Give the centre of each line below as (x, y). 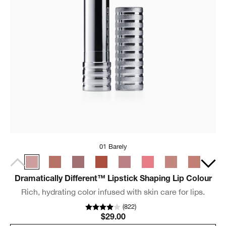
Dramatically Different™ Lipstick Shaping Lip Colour (113, 180)
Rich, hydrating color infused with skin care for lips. (113, 192)
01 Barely (113, 147)
